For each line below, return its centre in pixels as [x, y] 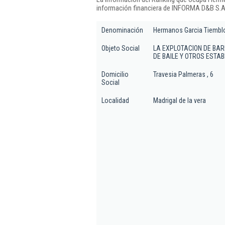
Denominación [122, 30]
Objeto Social [121, 48]
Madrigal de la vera [180, 100]
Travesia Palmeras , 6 [183, 74]
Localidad [115, 100]
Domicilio [115, 74]
